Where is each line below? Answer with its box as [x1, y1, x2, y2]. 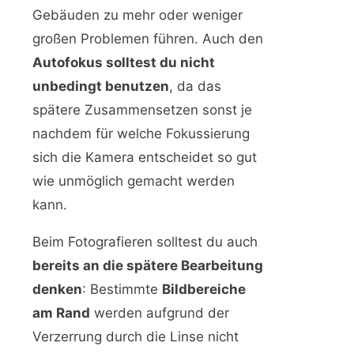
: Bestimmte [82, 281, 162, 298]
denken [32, 281, 82, 298]
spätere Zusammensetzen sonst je [32, 102, 252, 119]
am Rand [32, 305, 90, 322]
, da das [169, 78, 221, 95]
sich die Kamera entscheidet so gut [32, 149, 257, 166]
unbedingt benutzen [32, 78, 169, 95]
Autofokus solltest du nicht [32, 55, 215, 71]
